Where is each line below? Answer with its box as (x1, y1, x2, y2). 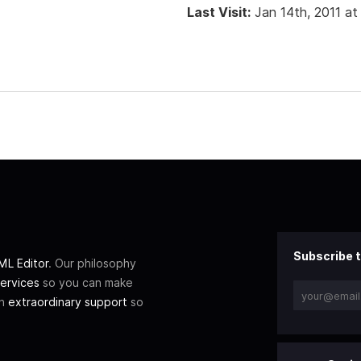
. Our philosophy (48, 256, 136, 271)
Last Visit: (187, 3, 251, 20)
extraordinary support (8, 295, 127, 309)
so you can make (39, 276, 133, 290)
